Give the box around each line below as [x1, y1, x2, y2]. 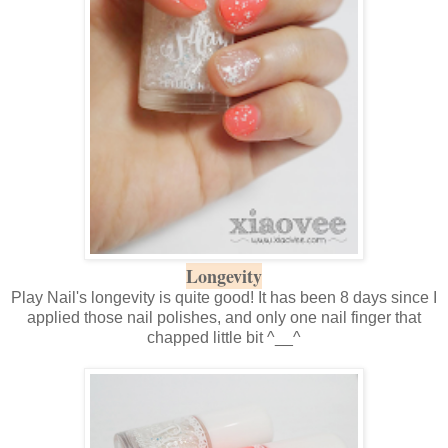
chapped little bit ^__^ [147, 328, 301, 346]
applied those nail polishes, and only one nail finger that [27, 308, 421, 326]
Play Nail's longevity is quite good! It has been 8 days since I [11, 288, 437, 306]
